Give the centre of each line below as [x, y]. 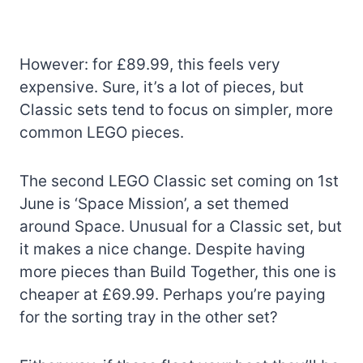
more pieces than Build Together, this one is [178, 271]
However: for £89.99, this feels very [150, 64]
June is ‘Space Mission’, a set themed [154, 203]
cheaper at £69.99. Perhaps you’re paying [173, 294]
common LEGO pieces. [102, 132]
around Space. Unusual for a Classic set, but [181, 226]
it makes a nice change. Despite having [162, 249]
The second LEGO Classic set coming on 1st [179, 181]
